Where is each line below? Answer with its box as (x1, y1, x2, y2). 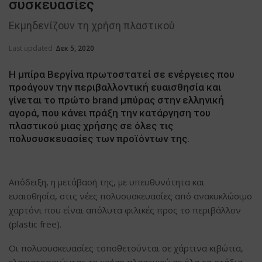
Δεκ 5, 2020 (56, 43, 94, 53)
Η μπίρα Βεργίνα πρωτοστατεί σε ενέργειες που (9, 68, 235, 80)
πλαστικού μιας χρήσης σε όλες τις (9, 119, 173, 132)
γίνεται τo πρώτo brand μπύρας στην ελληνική (9, 94, 224, 106)
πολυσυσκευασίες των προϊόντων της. (9, 132, 189, 144)
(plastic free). (9, 218, 61, 230)
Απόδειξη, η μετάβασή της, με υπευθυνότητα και (9, 175, 205, 188)
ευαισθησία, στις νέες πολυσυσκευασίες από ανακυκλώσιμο (9, 189, 252, 202)
